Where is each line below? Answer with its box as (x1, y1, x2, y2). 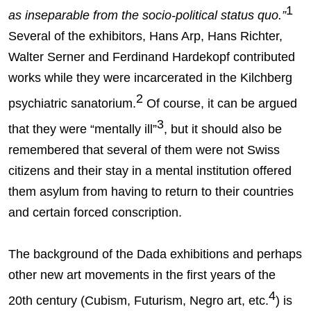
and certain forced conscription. (8, 205, 189, 220)
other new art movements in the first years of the (8, 268, 276, 283)
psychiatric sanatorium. (8, 96, 136, 111)
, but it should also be (164, 122, 282, 137)
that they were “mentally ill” (8, 122, 157, 137)
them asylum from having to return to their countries (8, 185, 294, 199)
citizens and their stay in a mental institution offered (8, 164, 292, 178)
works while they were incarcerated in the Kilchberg (8, 71, 292, 85)
